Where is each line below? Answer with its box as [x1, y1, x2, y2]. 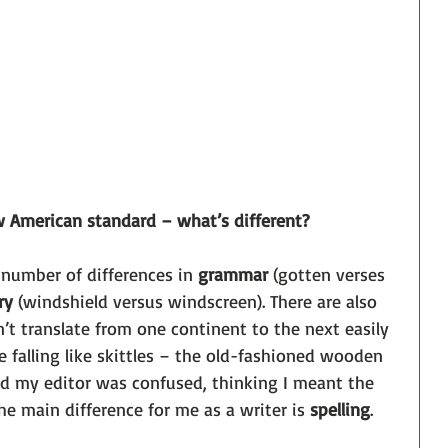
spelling [310, 397, 370, 420]
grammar [198, 262, 268, 285]
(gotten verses [268, 262, 390, 285]
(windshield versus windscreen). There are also [13, 289, 382, 312]
